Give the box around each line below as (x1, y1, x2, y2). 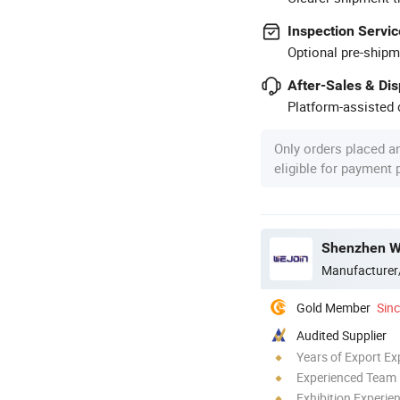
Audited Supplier (296, 326, 387, 344)
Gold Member (296, 298, 371, 316)
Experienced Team (296, 368, 396, 386)
